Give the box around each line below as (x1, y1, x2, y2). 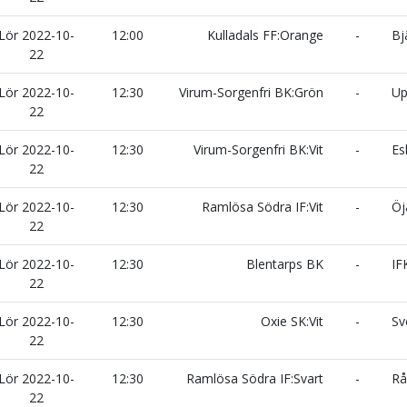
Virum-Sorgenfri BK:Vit (194, 141, 327, 158)
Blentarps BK (246, 255, 327, 273)
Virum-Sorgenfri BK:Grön (179, 84, 327, 101)
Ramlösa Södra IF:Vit (202, 198, 327, 215)
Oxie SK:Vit (261, 313, 327, 330)
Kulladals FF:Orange (207, 26, 327, 44)
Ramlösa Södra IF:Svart (186, 370, 327, 387)
